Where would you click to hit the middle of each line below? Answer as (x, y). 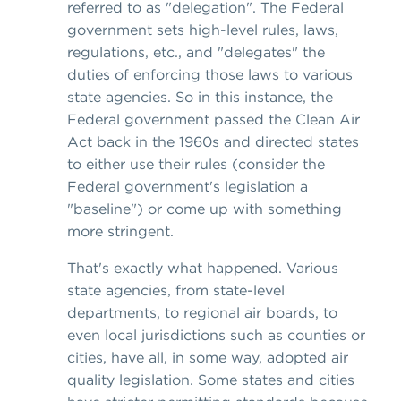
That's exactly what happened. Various (203, 268)
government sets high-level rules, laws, (203, 30)
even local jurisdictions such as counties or (216, 335)
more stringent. (120, 231)
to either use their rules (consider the (196, 164)
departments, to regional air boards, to (202, 313)
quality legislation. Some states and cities (211, 380)
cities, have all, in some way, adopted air (208, 358)
